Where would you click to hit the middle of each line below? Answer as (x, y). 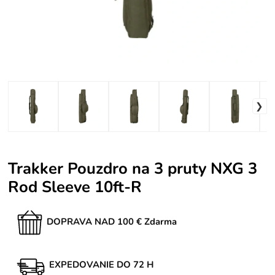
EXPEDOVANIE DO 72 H (102, 264)
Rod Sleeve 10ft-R (75, 187)
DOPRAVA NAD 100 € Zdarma (112, 221)
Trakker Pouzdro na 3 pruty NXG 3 (133, 168)
